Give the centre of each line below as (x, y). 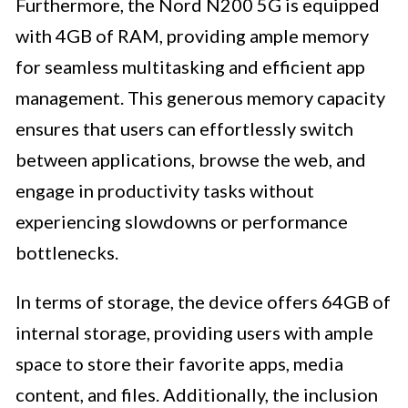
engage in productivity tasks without (165, 191)
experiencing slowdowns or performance (182, 222)
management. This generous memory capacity (200, 98)
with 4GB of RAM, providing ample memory (192, 36)
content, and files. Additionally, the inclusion (197, 395)
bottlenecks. (67, 253)
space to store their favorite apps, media (179, 364)
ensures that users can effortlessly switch (184, 129)
